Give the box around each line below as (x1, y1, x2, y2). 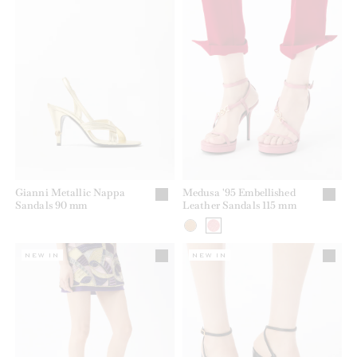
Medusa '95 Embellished (182, 185, 296, 199)
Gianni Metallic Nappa (15, 185, 126, 199)
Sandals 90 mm (15, 198, 88, 212)
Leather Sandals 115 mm (182, 198, 296, 212)
